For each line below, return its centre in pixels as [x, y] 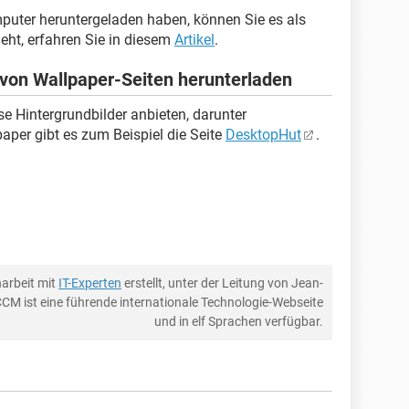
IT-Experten [90, 283]
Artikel [194, 40]
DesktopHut [263, 135]
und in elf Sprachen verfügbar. [239, 321]
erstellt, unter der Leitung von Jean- [222, 283]
